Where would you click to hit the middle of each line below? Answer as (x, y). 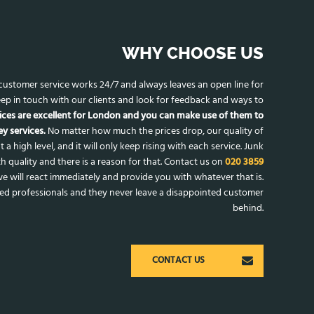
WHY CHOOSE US (193, 53)
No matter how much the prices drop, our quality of (155, 131)
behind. (248, 208)
